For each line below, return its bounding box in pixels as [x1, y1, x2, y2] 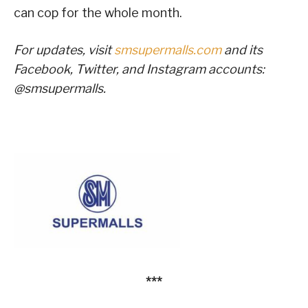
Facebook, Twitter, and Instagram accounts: [14, 61, 265, 76]
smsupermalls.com [114, 42, 221, 57]
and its [221, 42, 263, 57]
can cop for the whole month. [14, 5, 182, 20]
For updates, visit [14, 42, 114, 57]
